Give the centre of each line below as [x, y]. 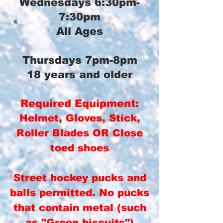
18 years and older [80, 74]
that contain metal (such [80, 208]
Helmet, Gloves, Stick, [80, 118]
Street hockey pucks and [80, 178]
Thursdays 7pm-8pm [80, 60]
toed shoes [80, 148]
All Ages [80, 31]
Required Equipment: [80, 103]
